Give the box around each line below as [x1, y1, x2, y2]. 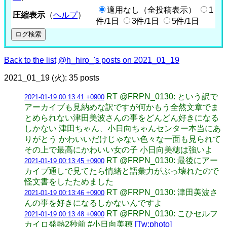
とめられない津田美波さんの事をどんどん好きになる [24, 113, 219, 122]
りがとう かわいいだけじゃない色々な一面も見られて [24, 134, 221, 143]
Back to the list [4, 55, 56, 64]
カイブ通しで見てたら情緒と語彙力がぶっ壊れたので [24, 166, 219, 175]
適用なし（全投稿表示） [107, 5, 197, 14]
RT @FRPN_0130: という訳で [106, 92, 218, 101]
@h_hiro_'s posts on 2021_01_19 [58, 55, 179, 64]
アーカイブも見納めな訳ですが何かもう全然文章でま [24, 102, 219, 111]
